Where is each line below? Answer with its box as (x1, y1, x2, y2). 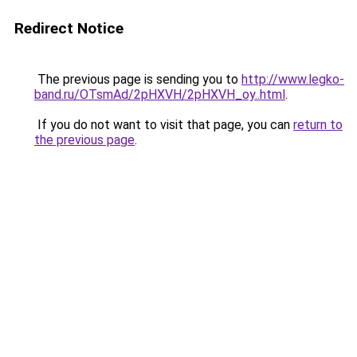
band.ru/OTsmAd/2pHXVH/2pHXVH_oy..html (34, 87, 285, 102)
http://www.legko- (241, 72, 344, 87)
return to (293, 117, 343, 132)
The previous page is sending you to (34, 72, 241, 87)
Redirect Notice (14, 19, 124, 37)
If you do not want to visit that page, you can (34, 117, 293, 132)
